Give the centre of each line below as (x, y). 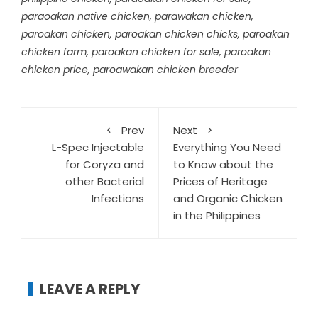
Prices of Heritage (220, 181)
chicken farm (54, 51)
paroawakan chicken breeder (165, 69)
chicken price (55, 69)
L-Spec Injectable (98, 147)
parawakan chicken (203, 16)
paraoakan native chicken (86, 16)
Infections (118, 198)
